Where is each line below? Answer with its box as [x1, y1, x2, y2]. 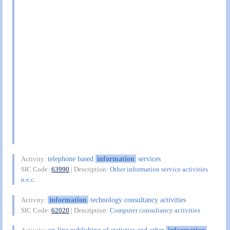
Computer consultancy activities [110, 206, 201, 214]
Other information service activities [110, 165, 208, 174]
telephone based [48, 155, 96, 163]
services [136, 155, 161, 163]
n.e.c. [21, 176, 36, 184]
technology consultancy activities [88, 195, 186, 204]
